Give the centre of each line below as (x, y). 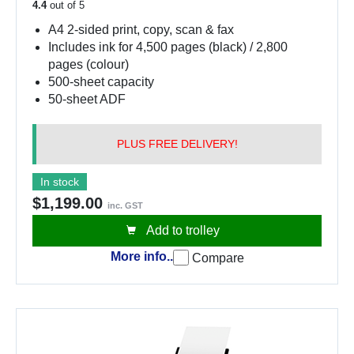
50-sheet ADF (87, 99)
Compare (218, 258)
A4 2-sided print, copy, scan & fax (141, 29)
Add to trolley (182, 230)
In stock (60, 181)
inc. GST (125, 205)
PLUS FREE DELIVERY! (177, 143)
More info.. (141, 257)
